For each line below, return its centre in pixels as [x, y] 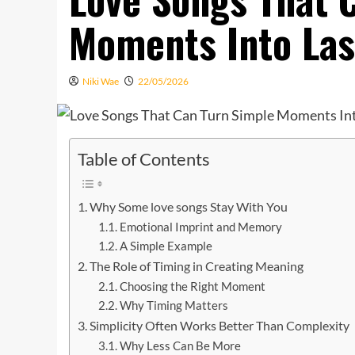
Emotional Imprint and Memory [200, 227]
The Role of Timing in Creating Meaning [197, 266]
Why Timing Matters [174, 306]
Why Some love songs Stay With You [189, 207]
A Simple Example [166, 246]
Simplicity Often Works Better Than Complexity [220, 326]
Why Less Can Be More [180, 346]
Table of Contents [144, 160]
